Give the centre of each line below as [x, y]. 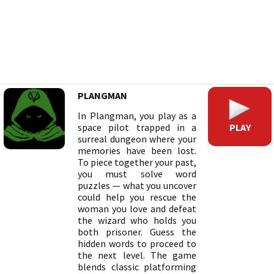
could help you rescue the [137, 197]
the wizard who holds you [137, 220]
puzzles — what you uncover [137, 185]
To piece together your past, [137, 162]
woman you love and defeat [137, 209]
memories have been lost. [137, 150]
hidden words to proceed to [137, 243]
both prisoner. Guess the [137, 232]
